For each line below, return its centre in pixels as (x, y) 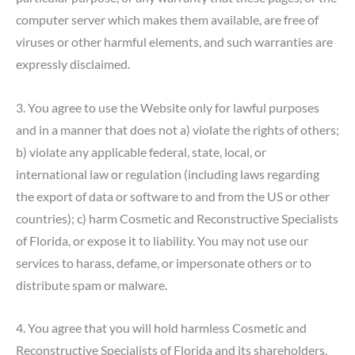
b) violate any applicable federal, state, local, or (141, 151)
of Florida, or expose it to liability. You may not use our (162, 240)
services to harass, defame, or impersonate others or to (164, 262)
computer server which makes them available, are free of (167, 20)
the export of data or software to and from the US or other (173, 196)
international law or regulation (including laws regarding (168, 174)
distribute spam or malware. (92, 284)
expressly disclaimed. (73, 64)
